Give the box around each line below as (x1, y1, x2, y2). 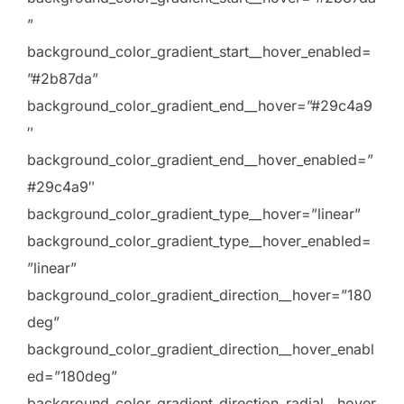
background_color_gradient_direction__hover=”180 (27, 286, 372, 305)
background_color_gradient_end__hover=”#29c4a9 (27, 96, 372, 115)
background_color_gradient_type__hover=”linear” (27, 205, 361, 224)
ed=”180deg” (27, 367, 117, 386)
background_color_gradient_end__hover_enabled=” (27, 151, 373, 170)
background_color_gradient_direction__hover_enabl (27, 340, 374, 359)
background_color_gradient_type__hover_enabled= (27, 232, 372, 251)
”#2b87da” (27, 69, 98, 88)
